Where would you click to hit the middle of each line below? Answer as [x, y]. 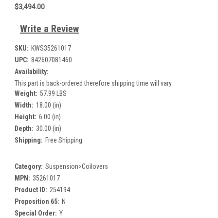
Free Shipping [64, 140]
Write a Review [49, 28]
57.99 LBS [53, 93]
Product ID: [31, 190]
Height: [26, 117]
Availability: [32, 71]
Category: [29, 166]
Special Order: [36, 213]
